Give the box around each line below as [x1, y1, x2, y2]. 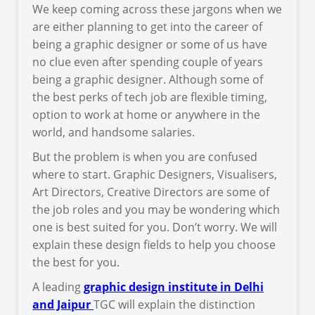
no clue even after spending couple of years [32, 53, 264, 70]
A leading [32, 278, 84, 295]
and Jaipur [32, 296, 94, 312]
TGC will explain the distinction [94, 296, 256, 312]
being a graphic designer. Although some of [32, 71, 264, 87]
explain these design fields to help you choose [32, 236, 276, 252]
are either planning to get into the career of [32, 18, 263, 34]
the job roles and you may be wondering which [32, 201, 281, 217]
